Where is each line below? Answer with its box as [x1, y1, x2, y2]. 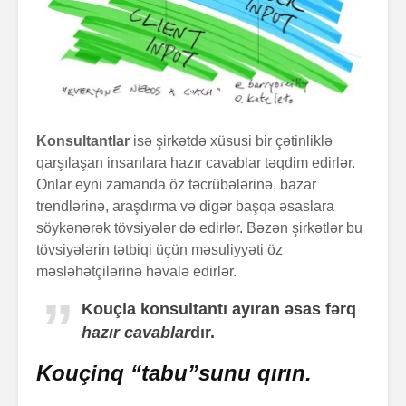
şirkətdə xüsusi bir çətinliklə [156, 132, 333, 149]
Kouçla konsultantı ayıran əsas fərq [82, 299, 356, 318]
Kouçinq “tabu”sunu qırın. [36, 360, 312, 385]
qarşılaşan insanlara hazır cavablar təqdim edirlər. [36, 154, 355, 170]
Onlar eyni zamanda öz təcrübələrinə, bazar [36, 176, 316, 192]
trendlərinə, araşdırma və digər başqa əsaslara [36, 198, 334, 214]
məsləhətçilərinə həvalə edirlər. [36, 263, 237, 279]
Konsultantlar [36, 132, 133, 149]
